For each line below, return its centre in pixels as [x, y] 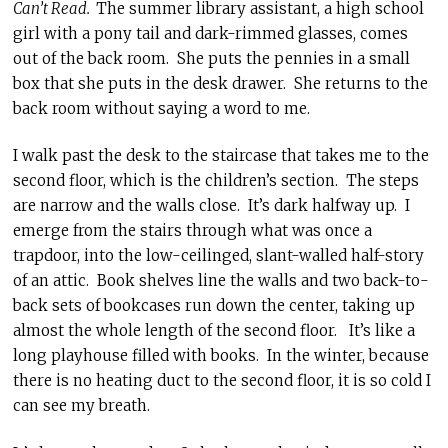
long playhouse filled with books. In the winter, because [220, 355]
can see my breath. [81, 405]
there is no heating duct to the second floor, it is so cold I [221, 380]
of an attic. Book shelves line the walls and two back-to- [220, 280]
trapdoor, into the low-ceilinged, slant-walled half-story [218, 255]
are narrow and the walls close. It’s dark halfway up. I [211, 205]
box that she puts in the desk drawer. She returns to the [220, 83]
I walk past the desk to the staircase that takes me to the [220, 155]
